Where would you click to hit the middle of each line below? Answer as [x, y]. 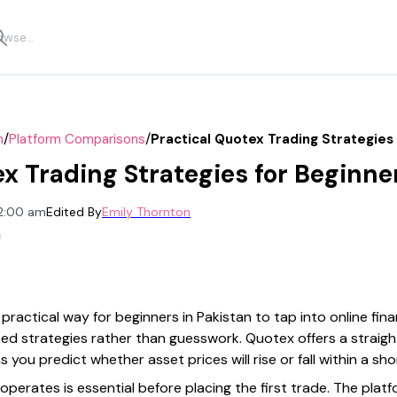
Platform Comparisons [77, 139]
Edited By [74, 212]
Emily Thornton [146, 212]
